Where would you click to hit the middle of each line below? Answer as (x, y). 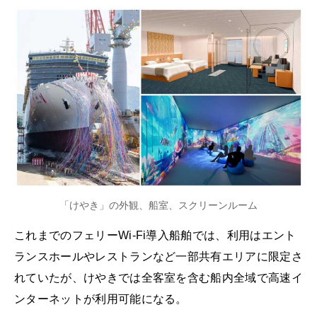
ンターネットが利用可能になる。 (101, 299)
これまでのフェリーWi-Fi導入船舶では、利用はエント (155, 236)
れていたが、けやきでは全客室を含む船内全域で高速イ (159, 278)
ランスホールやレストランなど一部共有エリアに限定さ (159, 257)
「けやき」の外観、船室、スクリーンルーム (158, 206)
